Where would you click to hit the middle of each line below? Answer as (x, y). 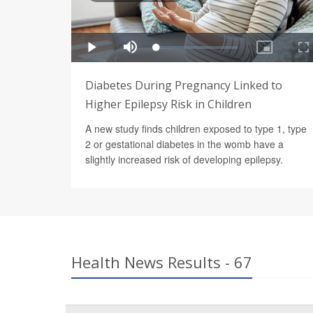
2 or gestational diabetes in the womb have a (184, 144)
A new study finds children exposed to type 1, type (196, 128)
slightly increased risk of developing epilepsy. (184, 159)
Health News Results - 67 (162, 262)
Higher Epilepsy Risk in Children (168, 104)
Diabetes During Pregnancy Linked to (184, 85)
